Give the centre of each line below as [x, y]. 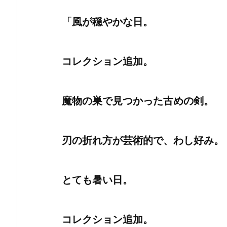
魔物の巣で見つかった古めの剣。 [138, 101]
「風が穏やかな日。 [102, 22]
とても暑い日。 [92, 180]
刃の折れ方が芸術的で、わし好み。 [138, 141]
